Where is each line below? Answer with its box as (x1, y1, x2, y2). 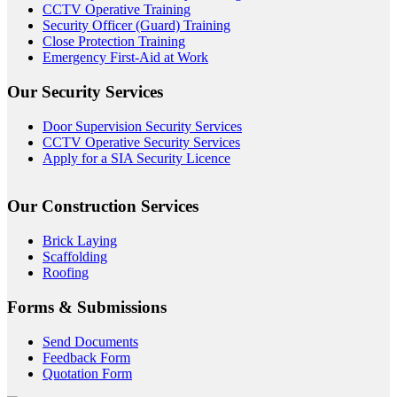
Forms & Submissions (7, 297, 167, 316)
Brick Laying (43, 233, 117, 249)
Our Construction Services (7, 197, 198, 216)
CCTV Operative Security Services (43, 134, 240, 150)
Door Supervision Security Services (43, 118, 242, 134)
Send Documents (43, 333, 138, 349)
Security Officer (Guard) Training (43, 18, 230, 34)
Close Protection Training (43, 34, 185, 50)
